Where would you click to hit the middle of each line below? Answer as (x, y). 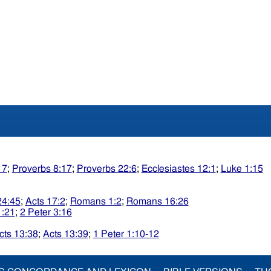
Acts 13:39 (65, 234)
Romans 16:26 (157, 202)
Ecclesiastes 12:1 (178, 169)
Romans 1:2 (96, 202)
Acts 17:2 (45, 202)
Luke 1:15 (242, 169)
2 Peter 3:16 (46, 213)
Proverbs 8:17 (42, 169)
